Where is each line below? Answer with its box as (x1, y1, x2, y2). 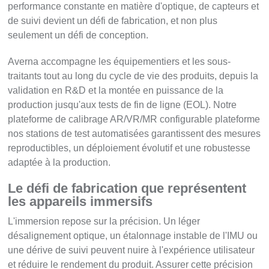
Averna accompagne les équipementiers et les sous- (8, 56, 231, 67)
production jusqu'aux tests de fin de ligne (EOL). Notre (8, 100, 237, 110)
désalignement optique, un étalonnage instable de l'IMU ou (8, 231, 258, 241)
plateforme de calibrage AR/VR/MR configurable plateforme (8, 114, 261, 125)
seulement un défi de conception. (8, 30, 149, 41)
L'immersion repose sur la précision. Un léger (8, 216, 201, 227)
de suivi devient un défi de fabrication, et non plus (8, 16, 218, 26)
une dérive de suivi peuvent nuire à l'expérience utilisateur (8, 245, 255, 256)
